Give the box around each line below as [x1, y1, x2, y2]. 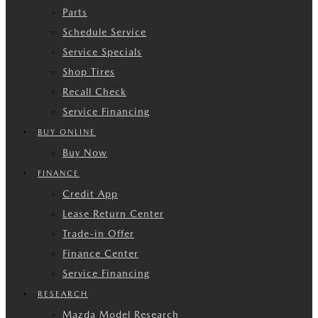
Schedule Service [62, 26, 146, 38]
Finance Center [62, 248, 138, 259]
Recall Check [62, 86, 126, 97]
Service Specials [62, 46, 142, 57]
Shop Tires [62, 66, 115, 77]
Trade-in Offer [62, 228, 134, 239]
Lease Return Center [62, 208, 164, 219]
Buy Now [62, 147, 107, 158]
